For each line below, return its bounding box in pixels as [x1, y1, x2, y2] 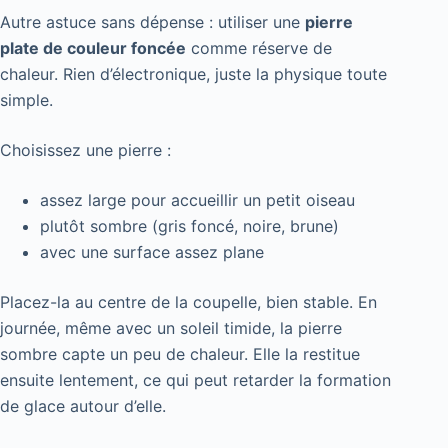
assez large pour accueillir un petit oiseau [40, 189, 355, 210]
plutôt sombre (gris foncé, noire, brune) [40, 215, 339, 236]
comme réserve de [186, 37, 332, 58]
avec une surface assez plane [40, 241, 264, 262]
